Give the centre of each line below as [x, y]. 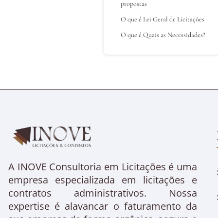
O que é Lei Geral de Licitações [163, 19]
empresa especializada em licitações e [103, 180]
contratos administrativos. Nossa [103, 193]
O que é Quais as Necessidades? [163, 35]
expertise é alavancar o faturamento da [103, 206]
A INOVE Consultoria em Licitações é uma [103, 167]
